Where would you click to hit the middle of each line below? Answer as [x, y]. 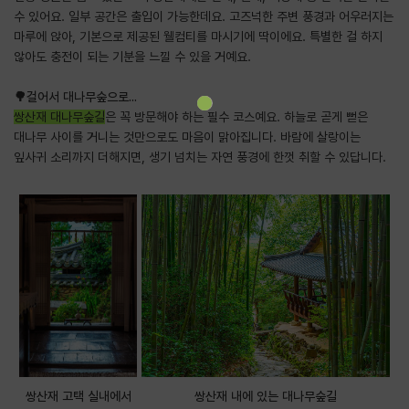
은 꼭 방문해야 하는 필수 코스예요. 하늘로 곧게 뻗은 [236, 116]
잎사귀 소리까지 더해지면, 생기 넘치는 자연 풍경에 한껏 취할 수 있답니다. [200, 157]
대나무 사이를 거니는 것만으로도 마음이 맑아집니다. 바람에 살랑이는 [187, 136]
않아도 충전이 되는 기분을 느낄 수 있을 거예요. [132, 56]
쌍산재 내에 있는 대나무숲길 [266, 396]
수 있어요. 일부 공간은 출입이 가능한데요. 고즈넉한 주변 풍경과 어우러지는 [204, 16]
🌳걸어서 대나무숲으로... [75, 96]
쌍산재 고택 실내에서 [78, 396]
